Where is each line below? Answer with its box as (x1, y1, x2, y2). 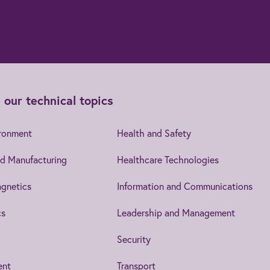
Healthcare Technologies (116, 152, 219, 166)
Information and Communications (116, 179, 253, 192)
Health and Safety (116, 126, 191, 139)
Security (116, 232, 151, 245)
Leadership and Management (116, 206, 235, 219)
